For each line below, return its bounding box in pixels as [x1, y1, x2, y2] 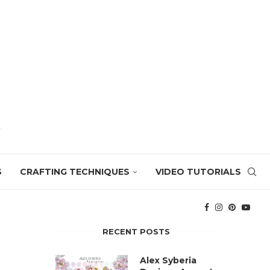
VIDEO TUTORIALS [155, 166, 241, 177]
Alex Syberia [139, 254, 196, 266]
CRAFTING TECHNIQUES [20, 166, 130, 177]
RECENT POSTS [102, 226, 171, 236]
